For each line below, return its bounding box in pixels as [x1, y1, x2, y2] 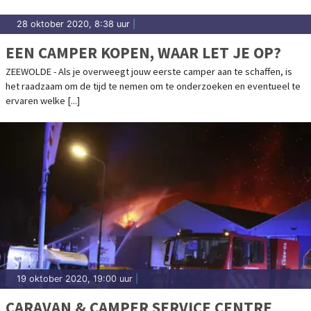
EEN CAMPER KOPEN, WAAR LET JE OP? [6, 42, 281, 62]
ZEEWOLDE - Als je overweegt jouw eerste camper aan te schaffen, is [6, 65, 292, 78]
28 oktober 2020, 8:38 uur [17, 18, 130, 29]
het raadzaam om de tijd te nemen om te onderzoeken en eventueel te [6, 79, 301, 92]
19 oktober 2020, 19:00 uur [17, 273, 133, 284]
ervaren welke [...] [6, 94, 80, 107]
